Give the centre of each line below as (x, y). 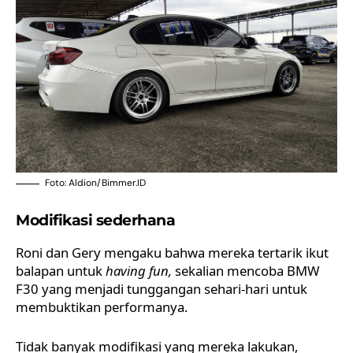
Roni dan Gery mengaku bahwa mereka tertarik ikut (172, 253)
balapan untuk (61, 271)
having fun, (140, 271)
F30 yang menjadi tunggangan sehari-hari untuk (162, 289)
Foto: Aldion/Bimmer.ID (95, 183)
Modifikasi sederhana (95, 221)
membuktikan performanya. (102, 307)
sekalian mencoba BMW (247, 271)
